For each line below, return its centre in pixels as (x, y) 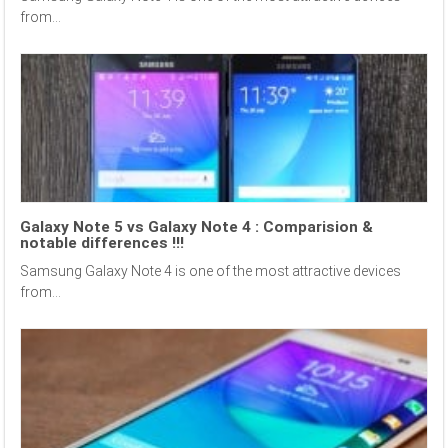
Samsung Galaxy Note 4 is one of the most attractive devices (210, 270)
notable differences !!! (102, 242)
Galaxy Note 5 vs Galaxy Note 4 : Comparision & (196, 226)
